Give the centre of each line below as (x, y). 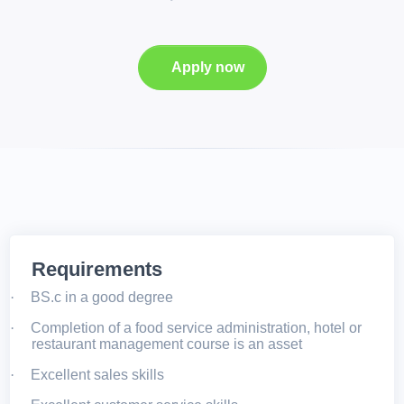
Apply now (207, 68)
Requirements (97, 270)
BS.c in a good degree (102, 298)
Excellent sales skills (97, 375)
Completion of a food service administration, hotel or (196, 328)
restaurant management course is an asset (167, 344)
